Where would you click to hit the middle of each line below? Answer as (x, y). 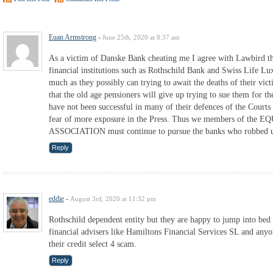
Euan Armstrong (73, 37)
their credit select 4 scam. (93, 244)
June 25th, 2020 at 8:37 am (141, 37)
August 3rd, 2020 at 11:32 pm (113, 198)
